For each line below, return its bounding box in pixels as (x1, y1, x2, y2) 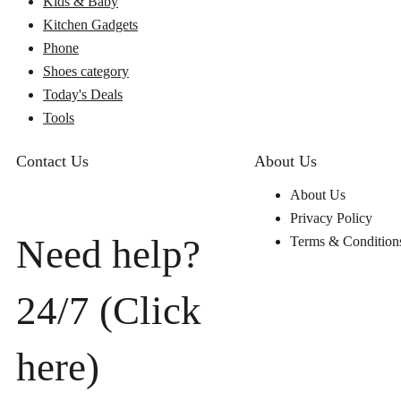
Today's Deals (43, 87, 123, 103)
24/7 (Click (16, 287, 201, 333)
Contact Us (16, 152, 89, 171)
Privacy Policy (289, 210, 372, 226)
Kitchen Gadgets (43, 17, 138, 33)
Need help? (16, 231, 200, 277)
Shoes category (43, 64, 129, 80)
